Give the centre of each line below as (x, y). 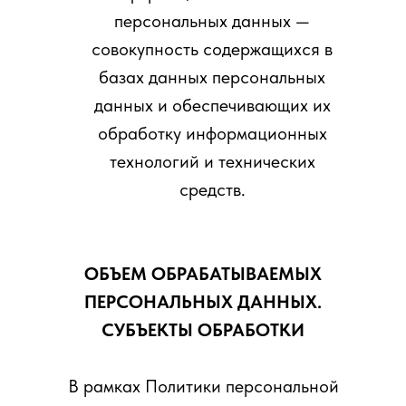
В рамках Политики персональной (203, 386)
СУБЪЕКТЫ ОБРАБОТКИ (203, 330)
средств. (212, 189)
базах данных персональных (212, 77)
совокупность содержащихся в (212, 49)
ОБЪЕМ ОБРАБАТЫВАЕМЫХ (203, 274)
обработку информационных (212, 133)
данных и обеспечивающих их (212, 105)
